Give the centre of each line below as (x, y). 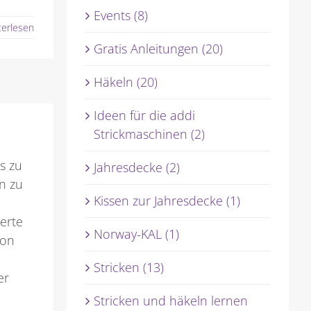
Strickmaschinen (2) (149, 134)
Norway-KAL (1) (136, 234)
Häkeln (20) (125, 82)
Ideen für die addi (144, 116)
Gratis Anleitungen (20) (158, 49)
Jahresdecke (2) (136, 168)
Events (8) (120, 16)
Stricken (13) (128, 268)
